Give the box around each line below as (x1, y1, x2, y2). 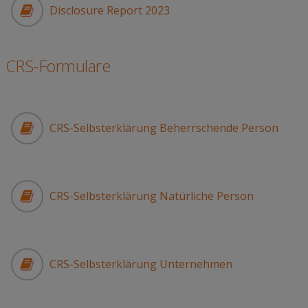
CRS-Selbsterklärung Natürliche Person (49, 188, 254, 204)
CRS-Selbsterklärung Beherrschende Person (49, 120, 278, 136)
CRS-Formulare (5, 54, 110, 78)
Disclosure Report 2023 (49, 3, 170, 19)
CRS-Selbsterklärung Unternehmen (49, 256, 232, 272)
